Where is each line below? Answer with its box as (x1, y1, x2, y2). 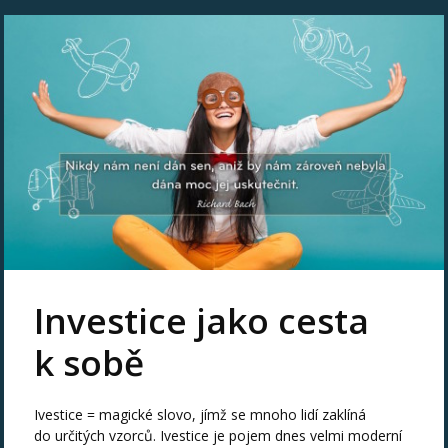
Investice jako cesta (34, 296, 370, 344)
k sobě (34, 338, 145, 386)
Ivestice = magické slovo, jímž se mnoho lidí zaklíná (34, 404, 367, 424)
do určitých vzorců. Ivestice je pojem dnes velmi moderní (34, 425, 403, 445)
